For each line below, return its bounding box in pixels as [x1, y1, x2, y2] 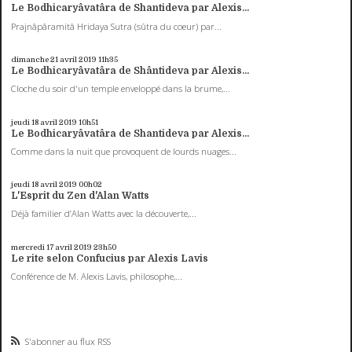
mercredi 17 [11, 242, 54, 251]
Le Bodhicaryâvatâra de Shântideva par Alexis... [11, 64, 250, 76]
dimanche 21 [11, 54, 59, 64]
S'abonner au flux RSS [25, 335, 112, 347]
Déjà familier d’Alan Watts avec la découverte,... [11, 207, 197, 220]
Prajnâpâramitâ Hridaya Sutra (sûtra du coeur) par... [11, 20, 222, 32]
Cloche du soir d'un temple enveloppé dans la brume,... [11, 82, 231, 95]
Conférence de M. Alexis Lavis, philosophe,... [11, 269, 183, 282]
